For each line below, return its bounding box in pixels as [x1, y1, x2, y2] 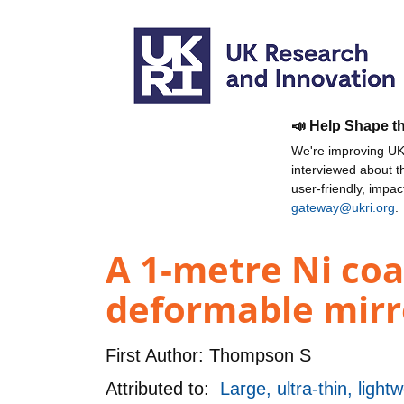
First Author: [106, 344, 204, 365]
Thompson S [204, 344, 311, 365]
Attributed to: [106, 378, 220, 399]
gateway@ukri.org [291, 200, 395, 215]
